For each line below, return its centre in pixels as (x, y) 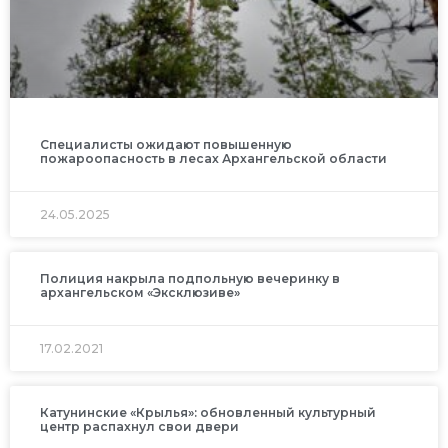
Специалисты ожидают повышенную (166, 144)
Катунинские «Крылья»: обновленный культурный (208, 412)
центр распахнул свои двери (139, 426)
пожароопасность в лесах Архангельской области (213, 158)
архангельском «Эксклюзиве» (140, 292)
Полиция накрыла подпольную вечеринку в (190, 278)
